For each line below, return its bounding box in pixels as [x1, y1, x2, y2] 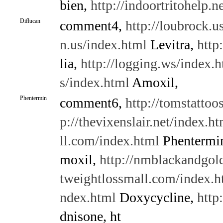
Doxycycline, [115, 190, 197, 205]
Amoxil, [129, 75, 178, 90]
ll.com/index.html [59, 133, 159, 148]
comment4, [59, 18, 125, 33]
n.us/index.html [59, 37, 147, 52]
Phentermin [19, 95, 47, 102]
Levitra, [146, 37, 197, 52]
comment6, [59, 95, 125, 111]
